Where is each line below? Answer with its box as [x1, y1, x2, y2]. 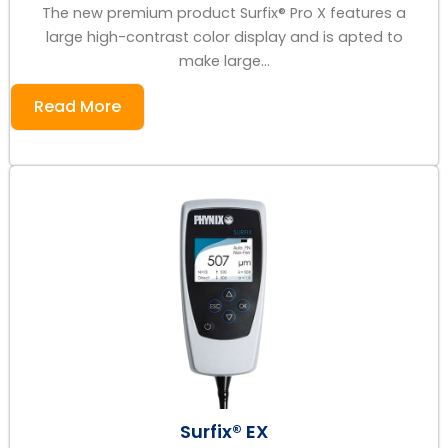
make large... [178, 50, 270, 71]
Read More [34, 94, 121, 118]
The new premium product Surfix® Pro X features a [42, 2, 406, 23]
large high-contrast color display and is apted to [45, 26, 403, 47]
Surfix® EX [179, 419, 269, 445]
